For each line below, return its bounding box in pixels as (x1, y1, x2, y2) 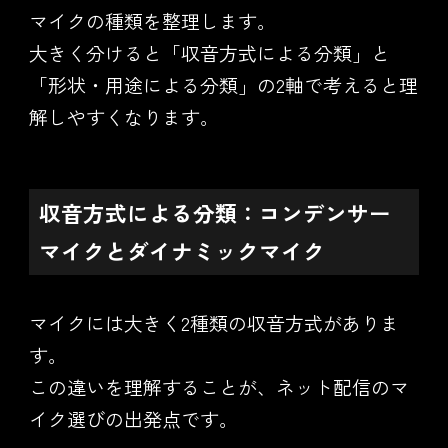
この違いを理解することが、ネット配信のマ (28, 373, 409, 401)
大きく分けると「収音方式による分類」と (28, 39, 390, 67)
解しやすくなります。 (28, 103, 219, 131)
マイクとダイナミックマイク (38, 235, 325, 267)
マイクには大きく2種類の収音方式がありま (28, 309, 399, 337)
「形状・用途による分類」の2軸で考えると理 (28, 71, 418, 99)
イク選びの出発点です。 (28, 405, 238, 433)
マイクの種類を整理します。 (28, 7, 276, 35)
